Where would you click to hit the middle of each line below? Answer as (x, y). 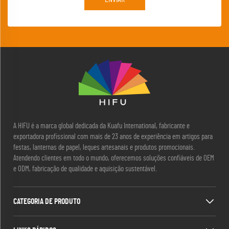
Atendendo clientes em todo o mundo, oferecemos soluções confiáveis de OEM (114, 158)
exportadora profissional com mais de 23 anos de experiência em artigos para (113, 137)
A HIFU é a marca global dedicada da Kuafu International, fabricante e (101, 126)
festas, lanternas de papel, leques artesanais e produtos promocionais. (104, 148)
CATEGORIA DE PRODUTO (47, 202)
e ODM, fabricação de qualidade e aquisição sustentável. (85, 169)
